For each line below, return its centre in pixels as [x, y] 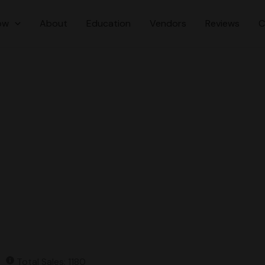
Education [109, 23]
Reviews [222, 23]
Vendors [168, 23]
